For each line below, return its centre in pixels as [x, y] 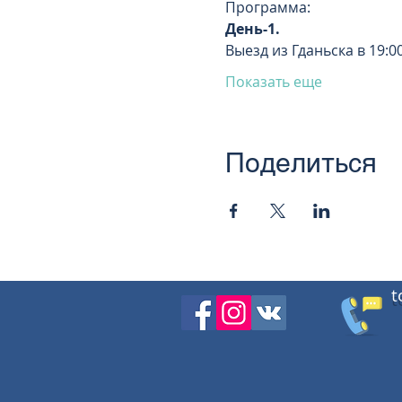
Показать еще [273, 82]
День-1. [252, 29]
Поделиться [301, 163]
